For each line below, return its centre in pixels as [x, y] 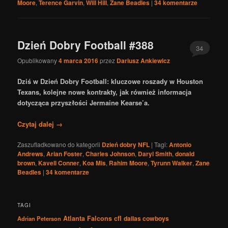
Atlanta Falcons [88, 218]
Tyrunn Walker [172, 163]
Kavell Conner [59, 163]
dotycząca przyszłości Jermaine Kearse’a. [84, 103]
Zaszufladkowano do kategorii [59, 145]
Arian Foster [65, 154]
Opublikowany [38, 60]
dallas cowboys [147, 218]
